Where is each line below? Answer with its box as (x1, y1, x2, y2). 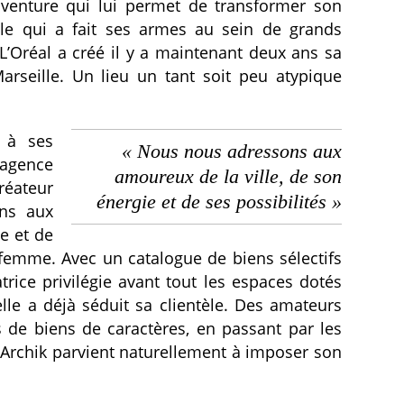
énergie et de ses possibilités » (96, 190, 342, 213)
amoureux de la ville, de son (115, 165, 342, 188)
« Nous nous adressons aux (122, 140, 342, 162)
